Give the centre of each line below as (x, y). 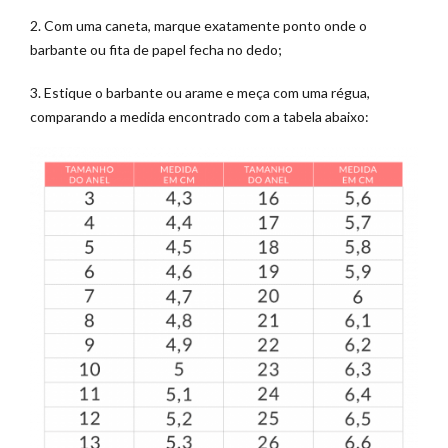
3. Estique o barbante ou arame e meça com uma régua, (200, 92)
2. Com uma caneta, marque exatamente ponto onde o (198, 26)
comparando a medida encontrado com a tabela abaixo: (199, 116)
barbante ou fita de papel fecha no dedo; (156, 50)
